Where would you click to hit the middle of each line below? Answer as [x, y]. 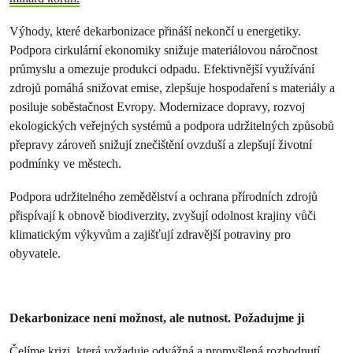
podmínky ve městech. [65, 163]
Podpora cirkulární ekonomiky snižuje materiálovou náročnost [163, 50]
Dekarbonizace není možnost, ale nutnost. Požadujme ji [157, 318]
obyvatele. [35, 253]
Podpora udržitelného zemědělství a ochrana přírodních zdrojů [163, 197]
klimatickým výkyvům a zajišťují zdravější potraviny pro [150, 234]
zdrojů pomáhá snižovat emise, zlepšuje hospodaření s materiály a [172, 88]
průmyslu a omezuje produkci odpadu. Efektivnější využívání [162, 69]
